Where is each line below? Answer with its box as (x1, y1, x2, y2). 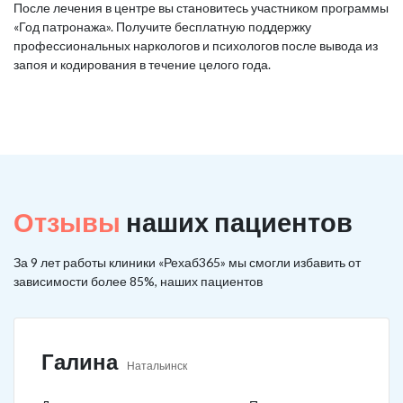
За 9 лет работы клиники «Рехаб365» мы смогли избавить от (13, 255, 361, 270)
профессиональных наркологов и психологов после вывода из (13, 38, 378, 53)
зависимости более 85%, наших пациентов (13, 273, 263, 289)
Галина (41, 348, 118, 374)
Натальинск (127, 359, 187, 372)
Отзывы (13, 206, 121, 237)
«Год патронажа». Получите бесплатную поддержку (13, 19, 311, 34)
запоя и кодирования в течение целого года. (13, 57, 271, 72)
